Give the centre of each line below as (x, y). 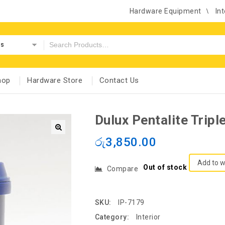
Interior (148, 217)
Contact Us (119, 81)
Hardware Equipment (165, 11)
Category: (113, 217)
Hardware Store (55, 81)
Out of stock (165, 167)
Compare (123, 168)
